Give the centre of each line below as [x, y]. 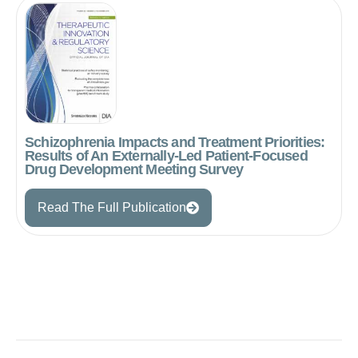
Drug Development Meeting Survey [134, 170]
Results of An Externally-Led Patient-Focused [166, 156]
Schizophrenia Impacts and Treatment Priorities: [175, 143]
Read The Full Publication [112, 208]
